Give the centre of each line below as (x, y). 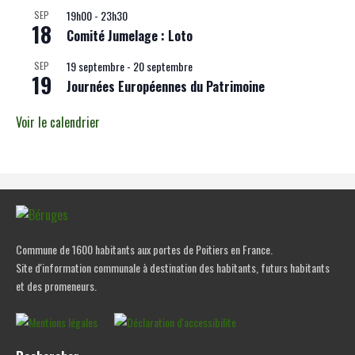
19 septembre (95, 67)
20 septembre (163, 67)
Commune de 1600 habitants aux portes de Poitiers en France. (144, 250)
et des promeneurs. (56, 286)
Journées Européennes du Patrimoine (166, 87)
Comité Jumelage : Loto (130, 36)
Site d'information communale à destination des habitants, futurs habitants (173, 268)
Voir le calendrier (58, 122)
